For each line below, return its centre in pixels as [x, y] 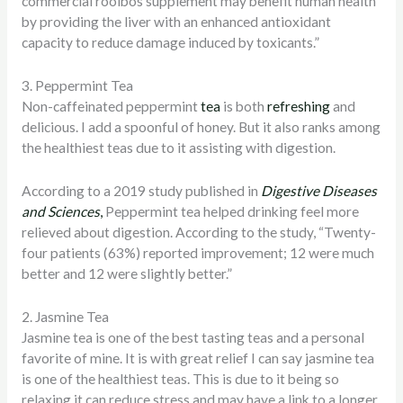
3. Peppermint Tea [77, 86]
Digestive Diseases [318, 190]
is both [243, 107]
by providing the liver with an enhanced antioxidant [176, 22]
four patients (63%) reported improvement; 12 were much [197, 252]
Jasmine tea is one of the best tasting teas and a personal [193, 337]
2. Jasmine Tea [65, 316]
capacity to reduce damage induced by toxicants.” [170, 43]
